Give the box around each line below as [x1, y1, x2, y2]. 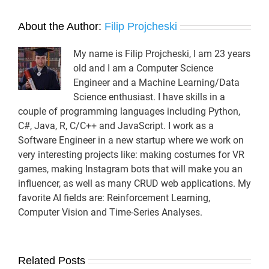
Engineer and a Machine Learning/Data [73, 77, 240, 89]
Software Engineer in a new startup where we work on [18, 134, 244, 147]
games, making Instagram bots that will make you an [18, 163, 243, 175]
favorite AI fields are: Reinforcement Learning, [18, 192, 210, 204]
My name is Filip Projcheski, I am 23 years [73, 48, 250, 60]
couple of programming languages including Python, [18, 106, 240, 118]
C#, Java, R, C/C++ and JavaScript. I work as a [18, 120, 214, 132]
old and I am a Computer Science [73, 62, 213, 74]
